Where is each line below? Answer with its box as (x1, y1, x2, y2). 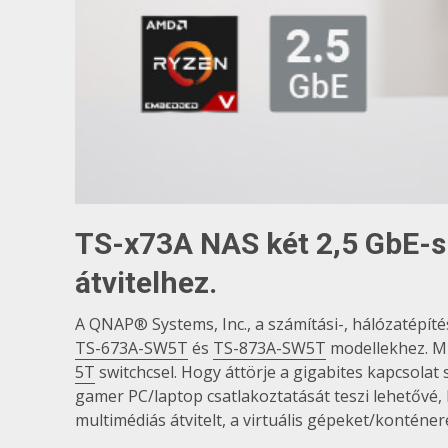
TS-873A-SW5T (213, 336, 326, 359)
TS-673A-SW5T (75, 336, 188, 359)
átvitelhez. (75, 264, 217, 300)
